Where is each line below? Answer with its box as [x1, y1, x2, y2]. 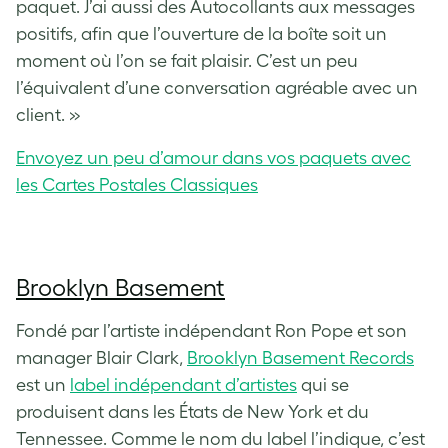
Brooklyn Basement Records [187, 348, 414, 369]
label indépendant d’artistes [70, 375, 297, 396]
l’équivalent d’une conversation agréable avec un [16, 78, 418, 99]
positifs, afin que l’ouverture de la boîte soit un [16, 24, 387, 45]
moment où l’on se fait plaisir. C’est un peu [16, 51, 358, 72]
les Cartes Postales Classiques [16, 175, 258, 196]
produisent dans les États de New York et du [16, 402, 369, 423]
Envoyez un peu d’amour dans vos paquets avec [16, 148, 411, 169]
